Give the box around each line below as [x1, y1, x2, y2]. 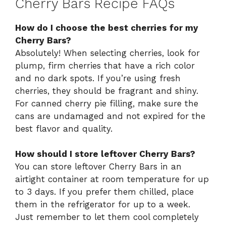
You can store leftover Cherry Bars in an [15, 161, 182, 172]
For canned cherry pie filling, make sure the [15, 98, 198, 108]
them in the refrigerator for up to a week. [15, 199, 190, 210]
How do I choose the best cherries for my [15, 22, 198, 33]
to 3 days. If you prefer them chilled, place [15, 187, 194, 197]
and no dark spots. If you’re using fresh [15, 73, 181, 83]
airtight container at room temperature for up [15, 174, 209, 185]
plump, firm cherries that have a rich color [15, 60, 195, 71]
